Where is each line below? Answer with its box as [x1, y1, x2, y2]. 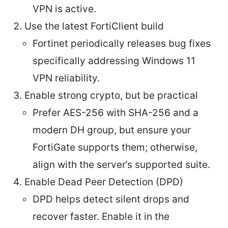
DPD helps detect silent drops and [33, 193, 189, 206]
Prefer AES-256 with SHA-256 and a [33, 107, 198, 119]
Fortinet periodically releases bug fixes [33, 38, 211, 50]
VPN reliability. [33, 72, 100, 84]
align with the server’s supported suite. [33, 159, 210, 171]
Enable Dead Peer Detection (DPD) [24, 176, 183, 188]
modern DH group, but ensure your [33, 124, 191, 136]
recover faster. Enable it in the [33, 211, 169, 223]
